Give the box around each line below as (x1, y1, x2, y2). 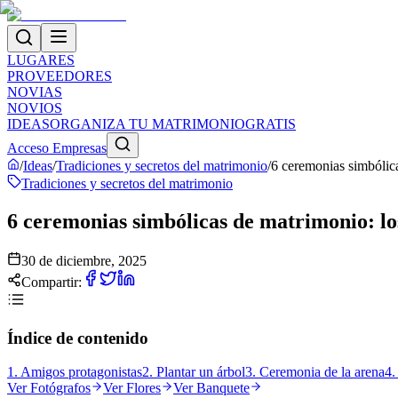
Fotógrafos (30, 380, 91, 396)
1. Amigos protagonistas (7, 364, 142, 380)
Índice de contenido (7, 328, 148, 347)
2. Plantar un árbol (142, 364, 245, 380)
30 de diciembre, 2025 (21, 252, 147, 268)
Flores (126, 380, 161, 396)
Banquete (196, 380, 250, 396)
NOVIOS (7, 100, 62, 115)
